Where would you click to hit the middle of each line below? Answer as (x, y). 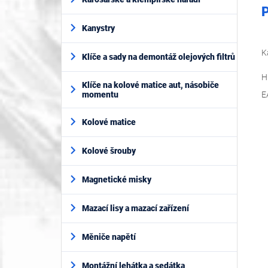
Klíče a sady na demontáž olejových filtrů (159, 57)
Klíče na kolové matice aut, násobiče (150, 85)
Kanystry (98, 28)
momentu (100, 94)
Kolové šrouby (109, 151)
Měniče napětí (109, 237)
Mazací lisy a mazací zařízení (135, 208)
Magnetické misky (117, 180)
